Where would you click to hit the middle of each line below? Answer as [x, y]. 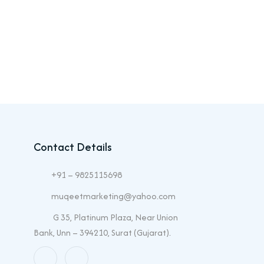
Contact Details [73, 147]
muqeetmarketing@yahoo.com [113, 196]
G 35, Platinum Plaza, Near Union [115, 217]
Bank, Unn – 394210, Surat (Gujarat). [102, 232]
